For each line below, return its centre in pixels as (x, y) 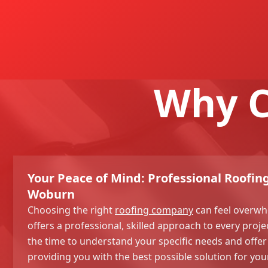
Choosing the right (71, 210)
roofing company (154, 210)
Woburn (51, 194)
